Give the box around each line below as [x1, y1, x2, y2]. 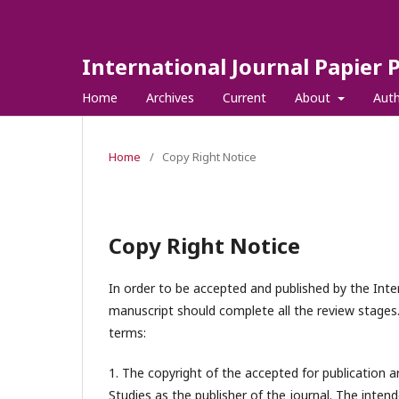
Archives [146, 89, 194, 106]
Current [223, 89, 266, 106]
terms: [109, 324, 146, 341]
